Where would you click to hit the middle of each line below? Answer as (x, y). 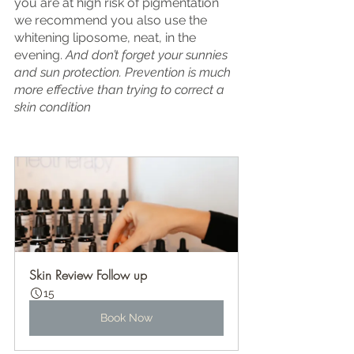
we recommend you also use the (112, 20)
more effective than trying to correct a (121, 89)
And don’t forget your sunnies (148, 55)
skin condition (53, 107)
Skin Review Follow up (88, 275)
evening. (40, 55)
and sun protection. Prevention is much (124, 72)
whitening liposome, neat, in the (107, 37)
